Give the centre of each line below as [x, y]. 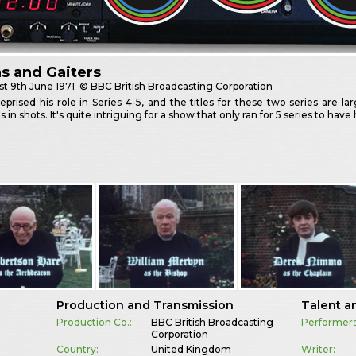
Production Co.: [94, 322]
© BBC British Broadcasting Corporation [175, 87]
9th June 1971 [43, 87]
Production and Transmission [145, 305]
